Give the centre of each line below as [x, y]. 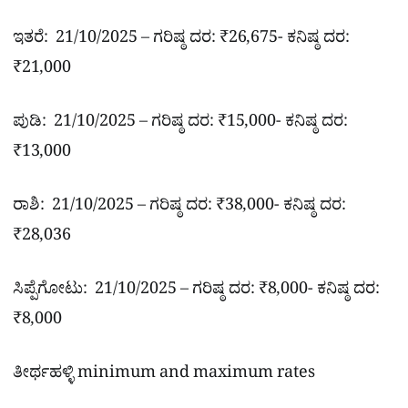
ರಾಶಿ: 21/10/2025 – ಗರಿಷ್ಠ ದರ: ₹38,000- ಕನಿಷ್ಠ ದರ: [179, 209]
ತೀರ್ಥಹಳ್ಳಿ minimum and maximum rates [164, 376]
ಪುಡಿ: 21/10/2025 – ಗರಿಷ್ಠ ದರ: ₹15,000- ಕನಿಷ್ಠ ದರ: [180, 125]
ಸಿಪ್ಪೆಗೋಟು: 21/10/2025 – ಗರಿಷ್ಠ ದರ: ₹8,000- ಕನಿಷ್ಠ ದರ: [196, 292]
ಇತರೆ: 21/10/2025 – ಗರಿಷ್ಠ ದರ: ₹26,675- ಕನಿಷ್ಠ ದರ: [181, 41]
